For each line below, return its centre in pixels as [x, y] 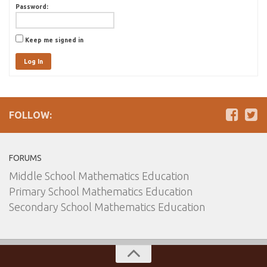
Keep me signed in [54, 40]
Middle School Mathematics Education [99, 176]
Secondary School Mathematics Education [107, 207]
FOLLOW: [30, 115]
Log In [33, 61]
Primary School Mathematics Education [101, 191]
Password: [32, 7]
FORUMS [25, 158]
